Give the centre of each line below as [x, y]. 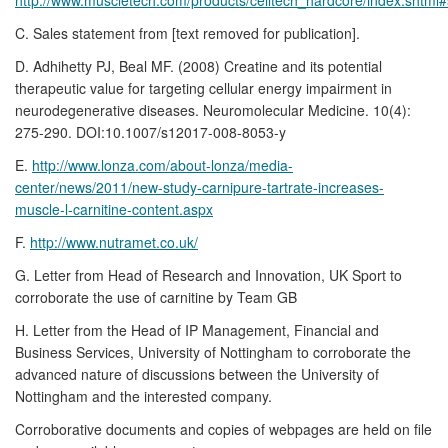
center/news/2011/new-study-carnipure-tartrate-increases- [199, 186]
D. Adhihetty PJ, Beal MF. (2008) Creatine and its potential [198, 65]
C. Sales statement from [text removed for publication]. [187, 32]
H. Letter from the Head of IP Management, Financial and [197, 329]
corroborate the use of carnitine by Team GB [156, 296]
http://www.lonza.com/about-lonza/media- [162, 164]
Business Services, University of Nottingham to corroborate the [213, 351]
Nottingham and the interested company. [143, 395]
